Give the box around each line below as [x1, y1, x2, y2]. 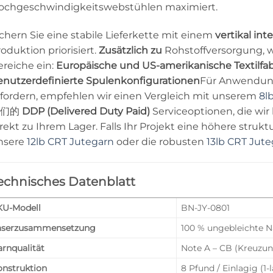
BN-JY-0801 [181, 202, 230, 213]
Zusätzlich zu [99, 44, 162, 56]
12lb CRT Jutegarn [27, 135, 114, 147]
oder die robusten [114, 135, 207, 147]
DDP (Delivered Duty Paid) [22, 105, 150, 117]
